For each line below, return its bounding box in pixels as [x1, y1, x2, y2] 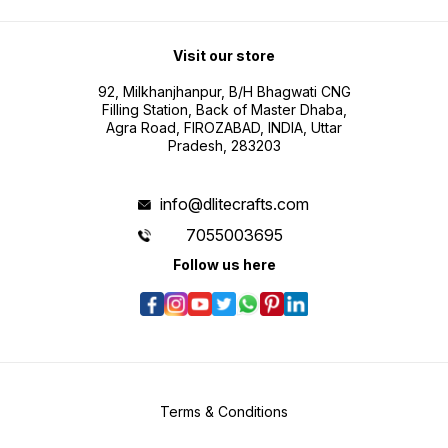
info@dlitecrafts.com [160, 194, 310, 215]
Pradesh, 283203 [167, 137, 281, 155]
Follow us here [172, 256, 276, 274]
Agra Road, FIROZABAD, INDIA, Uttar [106, 119, 342, 137]
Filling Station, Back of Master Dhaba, [101, 101, 347, 119]
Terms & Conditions [160, 403, 288, 421]
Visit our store [173, 47, 275, 65]
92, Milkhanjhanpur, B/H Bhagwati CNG [97, 83, 351, 101]
